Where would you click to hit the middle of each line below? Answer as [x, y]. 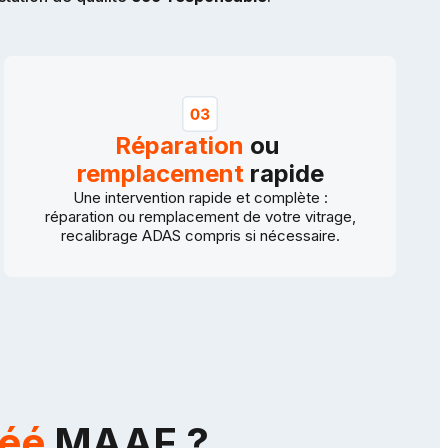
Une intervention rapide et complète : [200, 198]
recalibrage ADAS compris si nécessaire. [200, 236]
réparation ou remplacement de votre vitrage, [200, 217]
